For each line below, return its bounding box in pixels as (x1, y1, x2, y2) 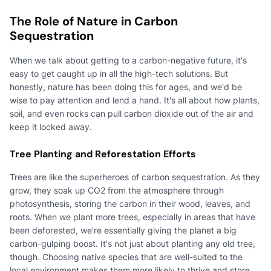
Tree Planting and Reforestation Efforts (10, 147, 196, 160)
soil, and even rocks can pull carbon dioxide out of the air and (10, 108, 253, 119)
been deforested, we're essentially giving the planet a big (10, 224, 237, 235)
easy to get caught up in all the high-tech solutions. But (10, 68, 228, 79)
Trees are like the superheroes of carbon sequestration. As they (10, 171, 260, 182)
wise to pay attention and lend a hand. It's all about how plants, (10, 94, 260, 105)
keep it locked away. (10, 121, 92, 132)
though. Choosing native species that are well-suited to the (10, 251, 243, 262)
